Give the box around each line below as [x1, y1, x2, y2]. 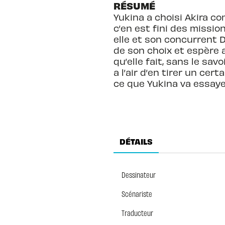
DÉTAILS [119, 136, 153, 146]
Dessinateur [121, 170, 156, 180]
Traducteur [121, 208, 153, 218]
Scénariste [121, 189, 152, 199]
